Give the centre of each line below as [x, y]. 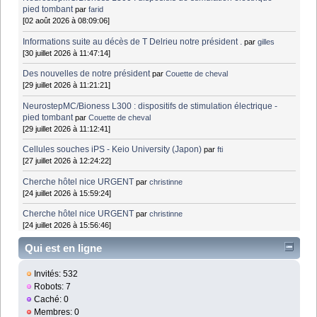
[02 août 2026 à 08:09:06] [67, 21]
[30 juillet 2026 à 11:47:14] [67, 53]
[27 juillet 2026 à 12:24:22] [67, 161]
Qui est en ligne [63, 248]
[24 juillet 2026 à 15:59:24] [67, 193]
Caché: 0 [51, 299]
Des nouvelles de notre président [87, 74]
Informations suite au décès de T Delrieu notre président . [133, 41]
